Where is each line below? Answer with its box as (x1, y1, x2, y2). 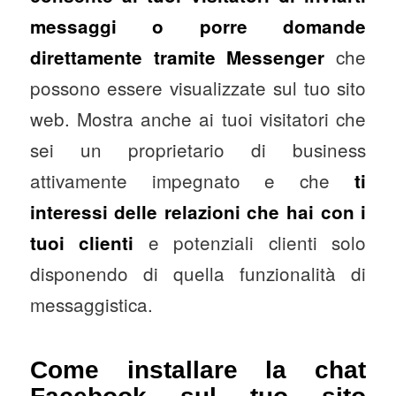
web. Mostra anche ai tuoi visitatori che (29, 105, 367, 133)
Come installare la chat (29, 356, 367, 385)
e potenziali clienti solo (133, 229, 367, 256)
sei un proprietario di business (29, 136, 367, 164)
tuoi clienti (29, 230, 134, 256)
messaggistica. (29, 291, 153, 318)
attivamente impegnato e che (29, 167, 355, 194)
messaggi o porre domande (29, 13, 367, 40)
